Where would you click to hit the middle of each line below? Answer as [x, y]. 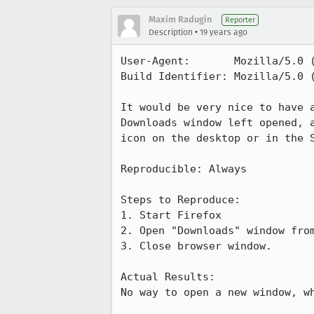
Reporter [240, 20]
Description [171, 32]
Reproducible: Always [184, 169]
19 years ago [224, 32]
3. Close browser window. [196, 246]
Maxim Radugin [180, 19]
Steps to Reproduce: [180, 200]
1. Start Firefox [171, 215]
